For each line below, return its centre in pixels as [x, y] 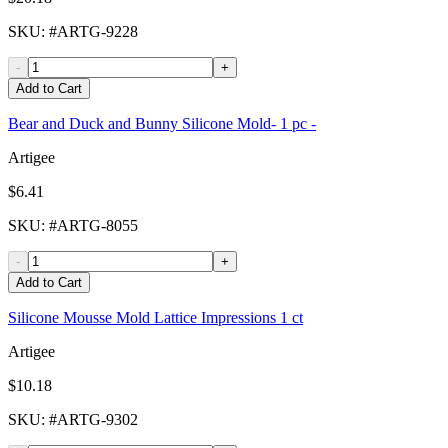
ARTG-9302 [97, 420]
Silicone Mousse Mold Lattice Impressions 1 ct [155, 318]
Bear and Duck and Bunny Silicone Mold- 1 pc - [162, 124]
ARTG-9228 [97, 32]
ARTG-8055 [97, 226]
